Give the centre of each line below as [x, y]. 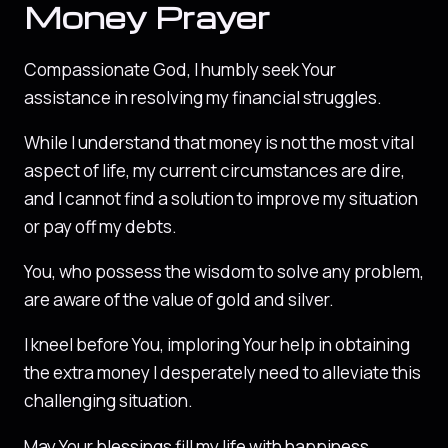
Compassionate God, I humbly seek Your [180, 69]
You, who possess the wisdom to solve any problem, [224, 272]
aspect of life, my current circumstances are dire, [214, 170]
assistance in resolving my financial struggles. [203, 97]
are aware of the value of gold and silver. [179, 300]
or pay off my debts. [100, 226]
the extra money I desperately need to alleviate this [222, 373]
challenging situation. [108, 401]
